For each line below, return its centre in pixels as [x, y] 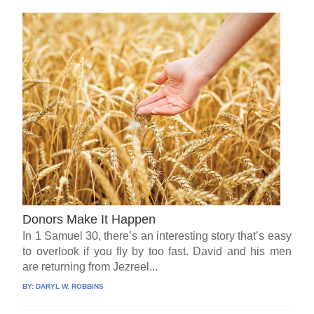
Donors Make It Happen [89, 220]
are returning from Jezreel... [90, 267]
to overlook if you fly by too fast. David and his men [157, 252]
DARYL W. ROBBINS [70, 287]
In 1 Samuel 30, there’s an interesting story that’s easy [157, 236]
